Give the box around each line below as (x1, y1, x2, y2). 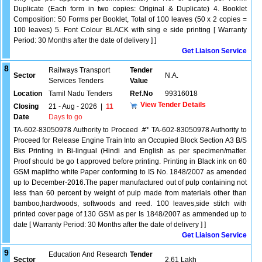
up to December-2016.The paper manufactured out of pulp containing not (13, 178, 247, 187)
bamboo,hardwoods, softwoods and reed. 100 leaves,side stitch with (13, 199, 247, 208)
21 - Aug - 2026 (49, 102, 97, 111)
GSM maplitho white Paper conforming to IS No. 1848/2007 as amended (13, 168, 247, 176)
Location (13, 89, 42, 98)
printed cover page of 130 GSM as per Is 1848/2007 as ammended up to (13, 210, 247, 218)
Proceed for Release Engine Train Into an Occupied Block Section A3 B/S (13, 136, 247, 144)
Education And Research (49, 250, 127, 258)
